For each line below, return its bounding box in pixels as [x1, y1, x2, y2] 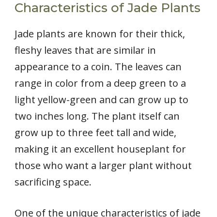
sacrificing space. [15, 175, 92, 188]
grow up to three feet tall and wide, [15, 125, 176, 139]
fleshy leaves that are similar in [15, 43, 156, 57]
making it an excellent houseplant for [15, 142, 186, 155]
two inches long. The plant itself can [15, 109, 180, 123]
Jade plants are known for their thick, [15, 27, 185, 40]
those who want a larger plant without [15, 158, 192, 172]
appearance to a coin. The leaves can [15, 60, 182, 73]
